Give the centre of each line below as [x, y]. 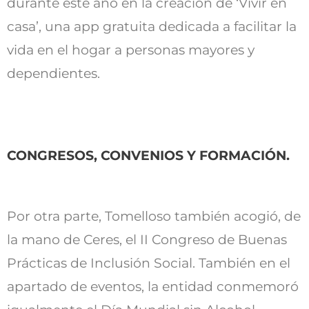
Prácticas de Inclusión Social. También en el [149, 263]
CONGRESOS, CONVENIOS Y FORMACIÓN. [148, 155]
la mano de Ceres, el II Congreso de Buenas [147, 239]
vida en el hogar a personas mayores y [131, 50]
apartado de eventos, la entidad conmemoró [153, 286]
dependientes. [53, 74]
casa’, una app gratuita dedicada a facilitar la [152, 27]
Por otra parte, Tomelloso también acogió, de [154, 216]
